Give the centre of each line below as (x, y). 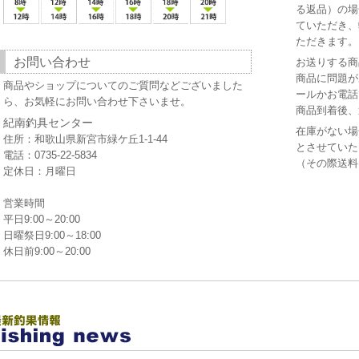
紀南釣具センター (48, 123)
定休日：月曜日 (40, 171)
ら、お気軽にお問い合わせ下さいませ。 (97, 101)
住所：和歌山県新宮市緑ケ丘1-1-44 (85, 139)
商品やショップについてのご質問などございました (123, 85)
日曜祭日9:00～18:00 (52, 235)
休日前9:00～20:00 (47, 251)
